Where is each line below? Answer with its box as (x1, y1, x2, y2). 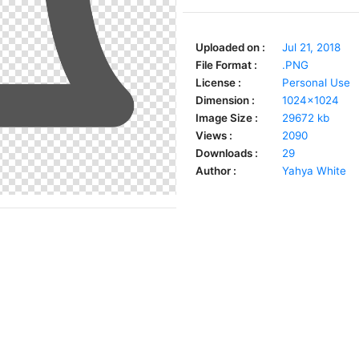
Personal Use (282, 76, 350, 89)
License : (196, 76, 241, 89)
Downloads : (196, 147, 258, 159)
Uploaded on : (196, 41, 265, 54)
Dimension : (196, 94, 255, 107)
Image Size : (196, 111, 258, 124)
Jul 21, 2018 (282, 41, 341, 54)
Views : (196, 129, 232, 142)
